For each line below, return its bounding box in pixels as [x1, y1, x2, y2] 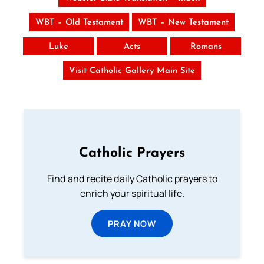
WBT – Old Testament [35, 18, 123, 27]
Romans [190, 42, 222, 51]
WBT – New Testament [138, 18, 229, 27]
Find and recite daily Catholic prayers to [47, 171, 217, 185]
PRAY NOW [108, 217, 156, 229]
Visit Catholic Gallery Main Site [69, 66, 195, 75]
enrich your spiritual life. [80, 186, 184, 200]
